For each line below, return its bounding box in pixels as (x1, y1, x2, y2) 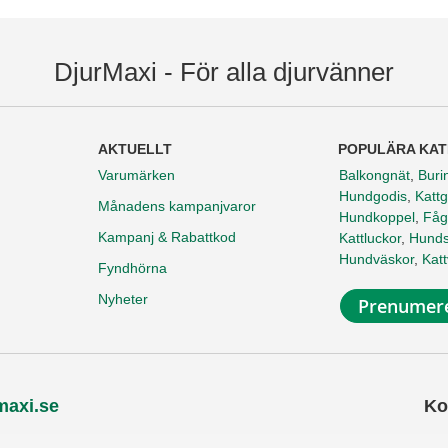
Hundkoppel (339, 209, 415, 226)
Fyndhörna (98, 260, 167, 277)
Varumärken (98, 167, 175, 184)
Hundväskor (339, 251, 414, 268)
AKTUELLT (98, 141, 172, 158)
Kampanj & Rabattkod (98, 229, 236, 246)
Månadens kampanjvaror (98, 198, 256, 215)
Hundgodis (339, 188, 407, 205)
